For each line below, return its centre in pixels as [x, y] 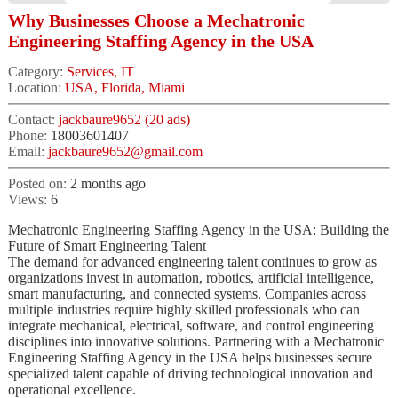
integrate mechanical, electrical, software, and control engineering [191, 325]
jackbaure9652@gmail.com [125, 151]
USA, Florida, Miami [124, 87]
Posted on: [39, 183]
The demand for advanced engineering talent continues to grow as [192, 261]
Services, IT [100, 71]
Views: [29, 199]
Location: [36, 87]
